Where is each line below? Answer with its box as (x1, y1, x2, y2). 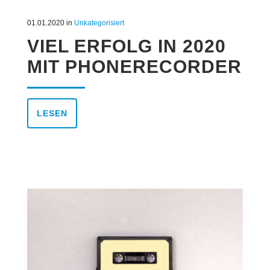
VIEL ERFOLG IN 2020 (27, 36, 226, 56)
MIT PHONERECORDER (27, 56, 242, 77)
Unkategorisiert (74, 18, 124, 27)
